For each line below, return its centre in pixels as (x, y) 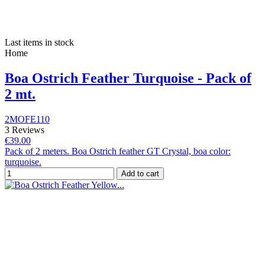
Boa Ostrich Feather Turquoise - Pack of (128, 78)
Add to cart (140, 173)
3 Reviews (25, 130)
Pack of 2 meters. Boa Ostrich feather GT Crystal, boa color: (118, 151)
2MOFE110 (27, 119)
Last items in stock (39, 43)
